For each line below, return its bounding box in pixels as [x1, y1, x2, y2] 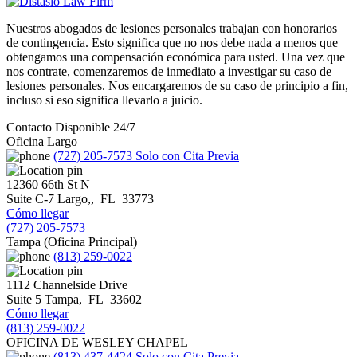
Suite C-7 [6, 192, 57, 206]
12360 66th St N [6, 178, 90, 192]
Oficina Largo [6, 135, 77, 149]
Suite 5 [6, 292, 45, 307]
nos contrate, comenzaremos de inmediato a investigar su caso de [6, 65, 331, 79]
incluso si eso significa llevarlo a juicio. [6, 93, 202, 108]
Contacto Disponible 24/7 [6, 120, 135, 135]
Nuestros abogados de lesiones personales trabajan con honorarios [6, 22, 337, 36]
